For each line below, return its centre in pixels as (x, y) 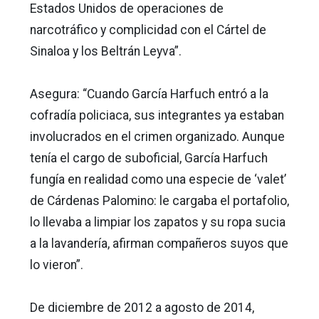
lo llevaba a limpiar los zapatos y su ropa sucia (158, 223)
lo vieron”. (57, 265)
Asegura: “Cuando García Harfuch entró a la (149, 94)
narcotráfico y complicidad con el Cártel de (148, 30)
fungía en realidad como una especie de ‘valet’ (158, 180)
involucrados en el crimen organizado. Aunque (157, 137)
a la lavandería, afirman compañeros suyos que (159, 244)
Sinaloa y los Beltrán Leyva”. (106, 52)
